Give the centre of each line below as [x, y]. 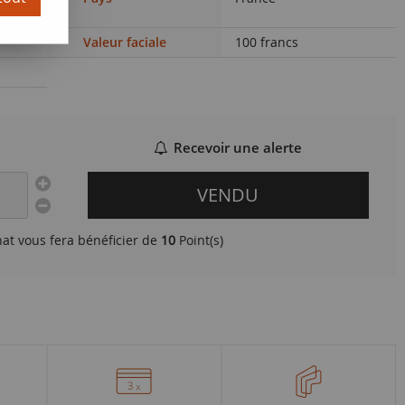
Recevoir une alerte [238, 148]
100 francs [266, 42]
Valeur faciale [124, 42]
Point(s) [200, 240]
